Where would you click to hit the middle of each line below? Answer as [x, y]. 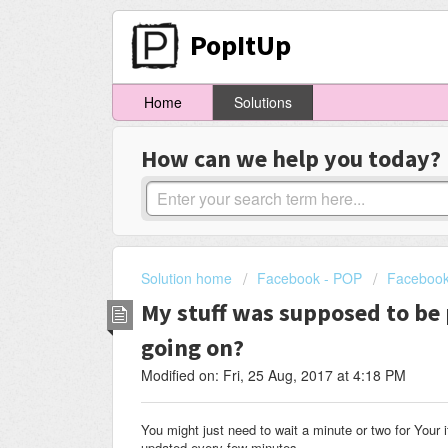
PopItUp [241, 44]
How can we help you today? [291, 159]
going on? [192, 347]
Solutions [262, 102]
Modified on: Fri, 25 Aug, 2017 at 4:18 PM [273, 374]
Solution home [188, 278]
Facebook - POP [309, 278]
